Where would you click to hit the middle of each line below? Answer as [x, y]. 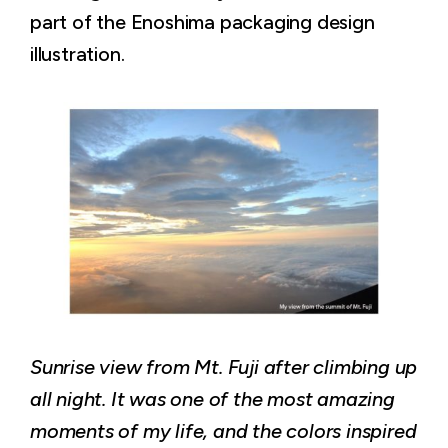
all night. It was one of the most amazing [212, 399]
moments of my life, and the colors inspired [223, 431]
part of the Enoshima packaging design [202, 22]
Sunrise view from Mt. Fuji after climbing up [224, 367]
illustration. [77, 54]
